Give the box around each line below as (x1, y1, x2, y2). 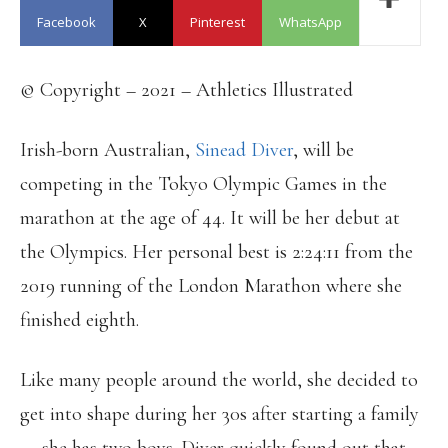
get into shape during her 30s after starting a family (20, 402, 419, 426)
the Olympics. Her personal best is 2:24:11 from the (20, 240, 413, 264)
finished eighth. (20, 308, 139, 332)
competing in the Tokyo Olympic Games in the (20, 172, 387, 196)
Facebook (37, 13, 96, 31)
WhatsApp (279, 13, 342, 31)
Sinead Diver (195, 138, 293, 162)
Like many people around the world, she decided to (20, 368, 418, 392)
